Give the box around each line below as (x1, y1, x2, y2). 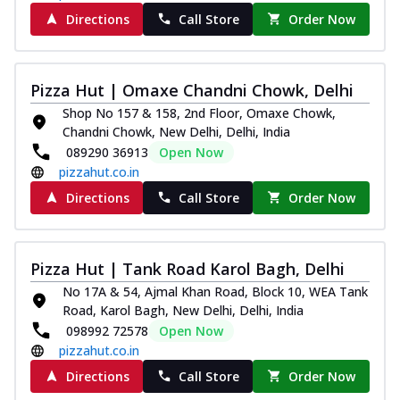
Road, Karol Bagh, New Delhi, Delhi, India (62, 301, 304, 319)
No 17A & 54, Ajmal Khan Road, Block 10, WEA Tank (62, 282, 368, 300)
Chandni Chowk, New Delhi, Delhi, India (62, 122, 290, 140)
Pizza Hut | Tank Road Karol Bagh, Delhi (30, 257, 345, 279)
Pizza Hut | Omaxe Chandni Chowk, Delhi (30, 79, 354, 101)
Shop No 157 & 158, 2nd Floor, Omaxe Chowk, (62, 104, 336, 121)
